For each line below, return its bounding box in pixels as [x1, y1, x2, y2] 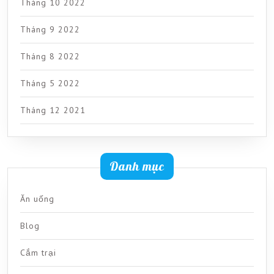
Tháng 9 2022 [20, 23, 80, 35]
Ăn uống [20, 193, 54, 204]
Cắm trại [20, 246, 56, 258]
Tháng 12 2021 [20, 104, 86, 116]
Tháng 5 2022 [20, 77, 80, 89]
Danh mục [109, 158, 165, 174]
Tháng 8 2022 [20, 50, 80, 62]
